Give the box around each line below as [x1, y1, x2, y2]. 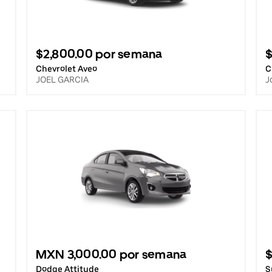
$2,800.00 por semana [35, 47, 163, 61]
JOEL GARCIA [35, 75, 89, 84]
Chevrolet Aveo [35, 64, 97, 73]
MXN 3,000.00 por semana [35, 247, 187, 262]
